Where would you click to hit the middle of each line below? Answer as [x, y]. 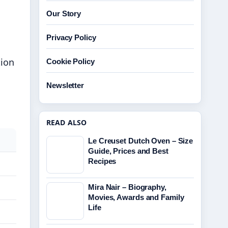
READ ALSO [67, 122]
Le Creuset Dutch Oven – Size [141, 141]
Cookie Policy [70, 61]
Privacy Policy [71, 37]
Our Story [64, 13]
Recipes [102, 161]
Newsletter [65, 85]
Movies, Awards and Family [136, 197]
